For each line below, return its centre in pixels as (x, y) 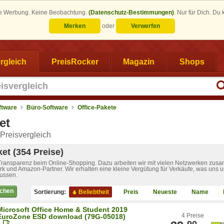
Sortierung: (50, 192)
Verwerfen (145, 26)
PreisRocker (75, 61)
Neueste (165, 192)
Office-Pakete (97, 107)
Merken (75, 26)
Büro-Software (47, 107)
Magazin (139, 61)
